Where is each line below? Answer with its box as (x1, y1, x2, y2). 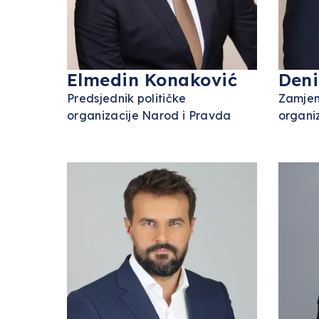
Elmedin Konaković (67, 69, 238, 90)
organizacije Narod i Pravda (67, 108, 231, 122)
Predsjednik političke (67, 91, 187, 105)
